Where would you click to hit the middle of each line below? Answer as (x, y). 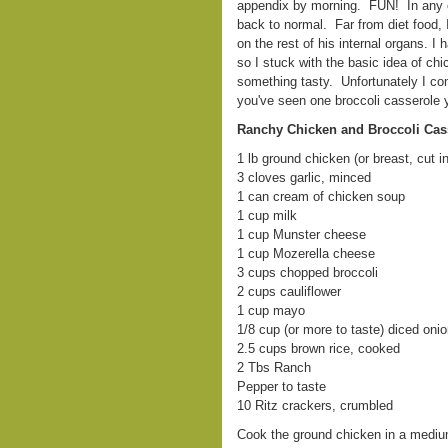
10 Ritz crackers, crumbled (315, 405)
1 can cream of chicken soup (321, 196)
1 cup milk (267, 215)
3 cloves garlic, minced (304, 177)
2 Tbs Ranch (274, 367)
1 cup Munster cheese (301, 234)
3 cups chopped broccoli (307, 272)
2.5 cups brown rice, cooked (318, 348)
